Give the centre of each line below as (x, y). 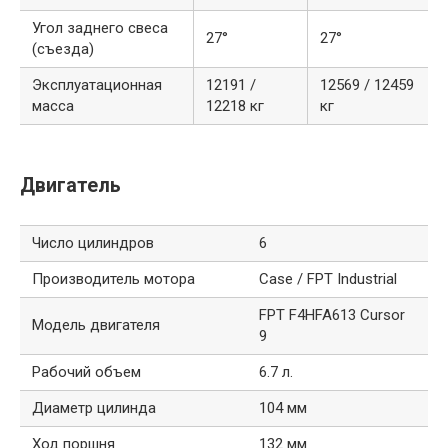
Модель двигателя (96, 325)
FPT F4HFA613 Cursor (332, 315)
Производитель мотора (113, 279)
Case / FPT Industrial (328, 279)
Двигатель (70, 185)
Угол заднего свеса (100, 28)
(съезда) (63, 49)
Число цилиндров (93, 243)
